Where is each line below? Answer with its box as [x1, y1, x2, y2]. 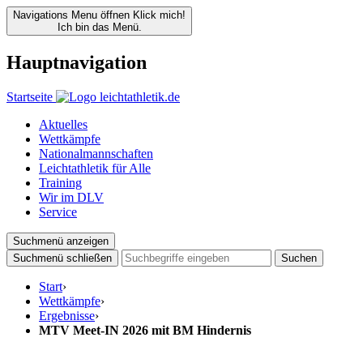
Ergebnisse [39, 308, 95, 322]
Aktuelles [39, 117, 88, 131]
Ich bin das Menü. [57, 21, 142, 33]
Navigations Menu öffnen [13, 9, 130, 21]
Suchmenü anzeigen [13, 234, 109, 247]
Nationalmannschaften [39, 146, 153, 160]
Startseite [6, 89, 53, 104]
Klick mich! [133, 9, 186, 21]
